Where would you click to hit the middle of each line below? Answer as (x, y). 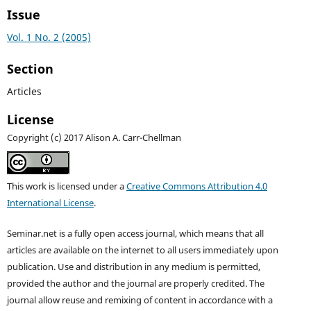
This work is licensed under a (66, 187)
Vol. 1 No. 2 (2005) (49, 37)
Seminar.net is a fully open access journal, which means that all (135, 234)
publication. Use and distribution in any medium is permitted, (133, 267)
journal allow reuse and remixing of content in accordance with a (140, 301)
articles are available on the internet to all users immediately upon (142, 251)
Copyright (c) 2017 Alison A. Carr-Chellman (94, 138)
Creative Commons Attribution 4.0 (196, 187)
